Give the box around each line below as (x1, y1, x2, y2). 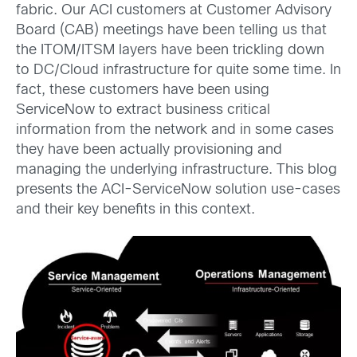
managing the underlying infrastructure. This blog (16, 163, 337, 177)
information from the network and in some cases (16, 124, 334, 137)
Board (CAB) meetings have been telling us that (16, 24, 327, 37)
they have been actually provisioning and (16, 143, 282, 157)
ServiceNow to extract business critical (16, 104, 270, 117)
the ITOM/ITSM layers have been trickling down (16, 44, 324, 57)
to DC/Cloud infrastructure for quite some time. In (16, 64, 341, 77)
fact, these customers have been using (16, 84, 269, 97)
